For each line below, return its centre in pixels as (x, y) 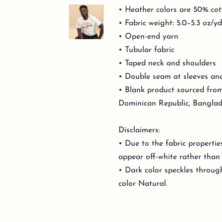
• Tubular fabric (146, 50)
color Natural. (143, 184)
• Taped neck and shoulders (167, 63)
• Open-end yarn (148, 37)
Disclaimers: (140, 130)
